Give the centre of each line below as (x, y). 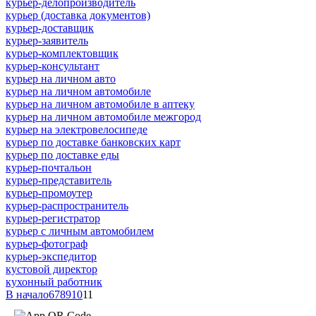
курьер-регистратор (53, 218)
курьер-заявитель (47, 40)
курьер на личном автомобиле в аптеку (100, 104)
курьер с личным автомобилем (80, 231)
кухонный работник (54, 281)
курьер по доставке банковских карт (93, 142)
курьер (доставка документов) (78, 15)
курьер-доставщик (50, 28)
